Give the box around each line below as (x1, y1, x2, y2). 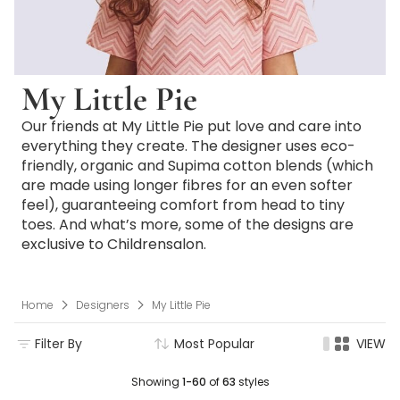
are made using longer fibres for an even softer (21, 175, 353, 196)
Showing (130, 373, 182, 389)
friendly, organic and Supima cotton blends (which (21, 155, 373, 176)
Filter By (35, 334, 82, 353)
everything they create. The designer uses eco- (21, 136, 355, 156)
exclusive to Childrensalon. (21, 234, 206, 254)
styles (235, 373, 270, 389)
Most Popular (174, 334, 254, 353)
